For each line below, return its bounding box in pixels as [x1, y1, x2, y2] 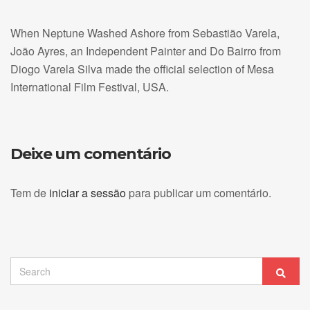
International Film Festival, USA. [10, 78, 169, 95]
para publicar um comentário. [126, 184, 271, 201]
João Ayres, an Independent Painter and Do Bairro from [10, 42, 281, 59]
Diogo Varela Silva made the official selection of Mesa [10, 60, 274, 77]
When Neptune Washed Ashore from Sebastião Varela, [10, 24, 280, 41]
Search [10, 257, 41, 271]
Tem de [10, 184, 49, 201]
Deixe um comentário [10, 144, 172, 163]
